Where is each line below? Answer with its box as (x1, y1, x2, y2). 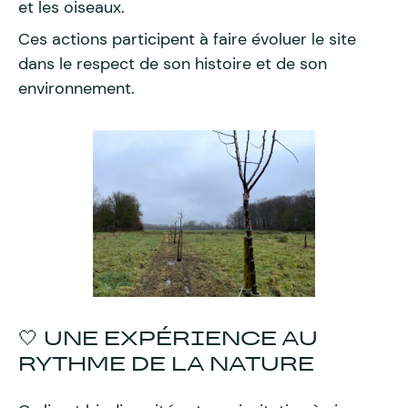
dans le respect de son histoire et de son (18, 53, 327, 75)
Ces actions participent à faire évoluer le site (18, 28, 356, 50)
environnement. (18, 77, 135, 99)
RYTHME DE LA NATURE (18, 350, 314, 378)
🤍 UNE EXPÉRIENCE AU (18, 324, 318, 352)
